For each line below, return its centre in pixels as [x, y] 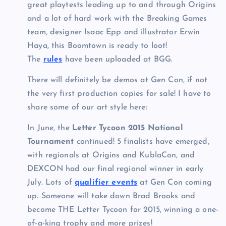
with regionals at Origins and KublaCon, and [111, 156]
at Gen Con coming [175, 183]
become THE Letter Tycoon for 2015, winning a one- [123, 210]
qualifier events [106, 183]
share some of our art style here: [87, 108]
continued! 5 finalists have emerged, [142, 142]
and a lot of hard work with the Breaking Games [117, 19]
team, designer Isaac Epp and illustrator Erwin [114, 33]
